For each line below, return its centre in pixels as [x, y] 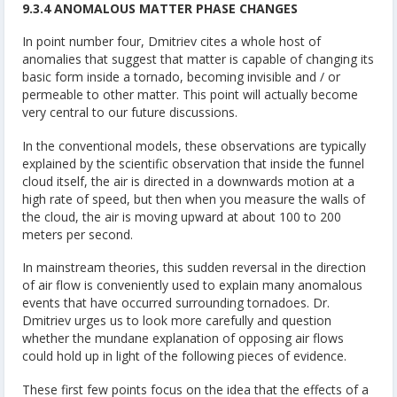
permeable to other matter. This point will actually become [190, 95]
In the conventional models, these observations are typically [194, 145]
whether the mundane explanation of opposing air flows [183, 339]
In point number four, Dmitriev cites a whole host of [171, 42]
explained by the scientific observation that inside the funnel [193, 163]
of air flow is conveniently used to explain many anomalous [192, 285]
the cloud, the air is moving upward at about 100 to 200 [182, 216]
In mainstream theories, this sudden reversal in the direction [194, 268]
